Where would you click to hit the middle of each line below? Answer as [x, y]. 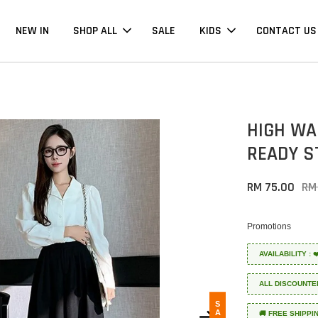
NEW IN [32, 31]
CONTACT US [286, 31]
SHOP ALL [95, 31]
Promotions [269, 227]
